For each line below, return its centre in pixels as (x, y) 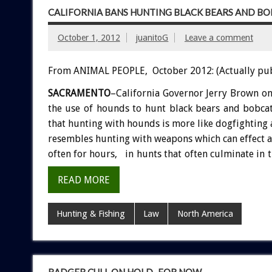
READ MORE (83, 180)
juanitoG (152, 37)
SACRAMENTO (79, 93)
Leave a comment (219, 37)
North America (205, 214)
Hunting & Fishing (91, 214)
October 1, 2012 (89, 37)
